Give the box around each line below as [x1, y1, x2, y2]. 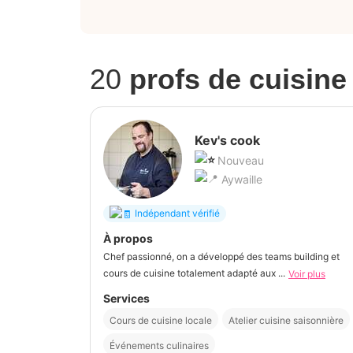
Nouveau [217, 153, 264, 167]
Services [103, 291, 150, 305]
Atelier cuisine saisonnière [229, 314, 344, 326]
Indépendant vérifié [135, 207, 220, 220]
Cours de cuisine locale [110, 314, 212, 326]
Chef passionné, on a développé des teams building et [103, 250, 340, 262]
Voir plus [288, 267, 325, 280]
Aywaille [218, 172, 262, 186]
